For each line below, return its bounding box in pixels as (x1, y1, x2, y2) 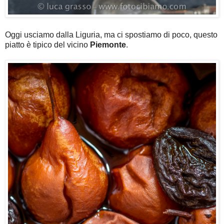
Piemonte (90, 40, 126, 49)
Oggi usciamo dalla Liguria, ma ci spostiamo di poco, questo (5, 30, 217, 39)
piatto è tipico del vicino (5, 40, 90, 49)
